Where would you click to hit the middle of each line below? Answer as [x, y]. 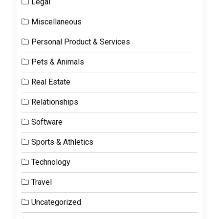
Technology [51, 162]
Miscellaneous [56, 22]
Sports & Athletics [62, 142]
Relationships [55, 102]
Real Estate [51, 82]
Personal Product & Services [81, 42]
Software [47, 122]
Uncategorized [56, 202]
